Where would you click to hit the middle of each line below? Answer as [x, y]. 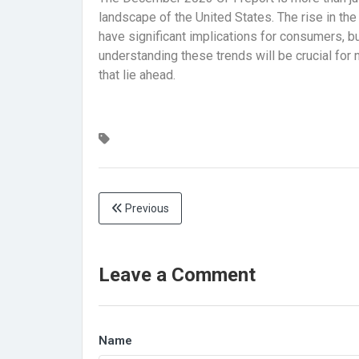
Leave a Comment [177, 275]
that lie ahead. [137, 75]
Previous [146, 208]
